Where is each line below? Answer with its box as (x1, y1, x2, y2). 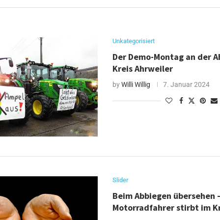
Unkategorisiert (112, 37, 155, 45)
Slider (112, 176, 129, 184)
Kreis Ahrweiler (112, 63, 173, 75)
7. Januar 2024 (163, 81, 210, 89)
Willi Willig (121, 81, 151, 89)
